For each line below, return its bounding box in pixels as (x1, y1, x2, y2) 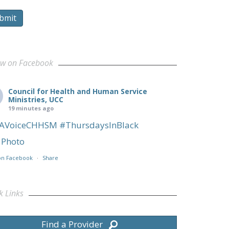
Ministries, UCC (8, 95, 63, 105)
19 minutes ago (8, 104, 54, 112)
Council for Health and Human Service (8, 86, 147, 97)
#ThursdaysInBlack (59, 119, 139, 131)
